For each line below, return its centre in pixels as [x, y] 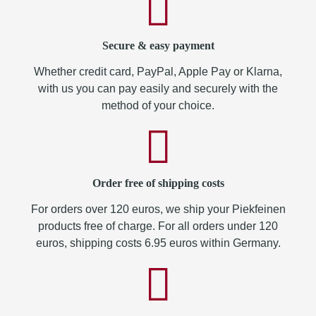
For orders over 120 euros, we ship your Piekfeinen [158, 209]
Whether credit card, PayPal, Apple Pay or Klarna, [158, 72]
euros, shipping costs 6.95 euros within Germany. [158, 243]
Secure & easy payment [158, 45]
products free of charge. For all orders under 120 [158, 226]
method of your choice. [158, 105]
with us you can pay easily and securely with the [158, 89]
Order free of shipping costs [158, 183]
